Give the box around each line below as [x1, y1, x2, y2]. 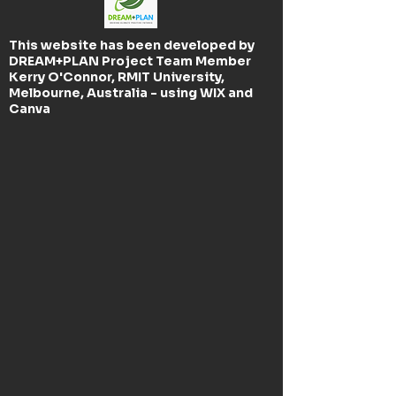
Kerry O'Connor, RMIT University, [9, 69, 225, 85]
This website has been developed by [9, 37, 255, 53]
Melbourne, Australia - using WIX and [9, 85, 253, 101]
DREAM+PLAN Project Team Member [9, 53, 254, 69]
